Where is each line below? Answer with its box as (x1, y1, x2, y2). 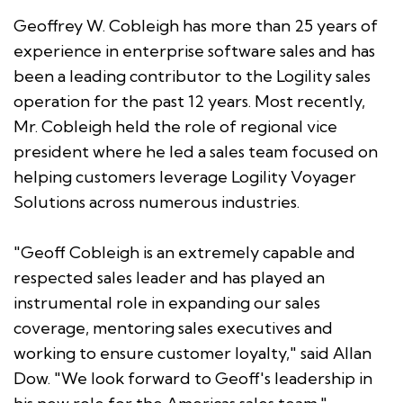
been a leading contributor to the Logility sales (13, 65, 371, 86)
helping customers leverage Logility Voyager (13, 166, 356, 187)
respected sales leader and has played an (13, 266, 325, 288)
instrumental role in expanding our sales (13, 291, 320, 313)
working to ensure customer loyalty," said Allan (13, 342, 372, 363)
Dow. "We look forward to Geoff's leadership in (13, 367, 372, 389)
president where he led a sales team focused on (13, 140, 378, 162)
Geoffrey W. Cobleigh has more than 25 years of (13, 14, 378, 36)
